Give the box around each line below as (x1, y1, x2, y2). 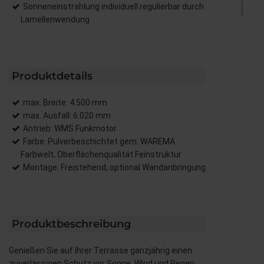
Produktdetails (12, 69, 93, 82)
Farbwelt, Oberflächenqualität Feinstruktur (21, 149, 181, 159)
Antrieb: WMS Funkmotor (23, 123, 117, 133)
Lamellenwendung (21, 14, 90, 24)
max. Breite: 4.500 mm (23, 97, 107, 107)
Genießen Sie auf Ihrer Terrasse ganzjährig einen (9, 245, 192, 255)
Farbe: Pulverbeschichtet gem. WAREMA (23, 136, 175, 146)
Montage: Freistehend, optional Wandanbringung (23, 162, 206, 172)
